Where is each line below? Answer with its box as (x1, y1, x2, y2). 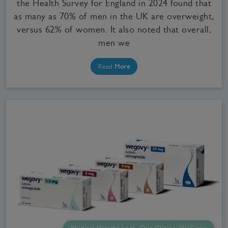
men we (98, 37, 130, 48)
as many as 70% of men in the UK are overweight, (14, 11, 214, 21)
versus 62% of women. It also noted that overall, (17, 24, 211, 35)
